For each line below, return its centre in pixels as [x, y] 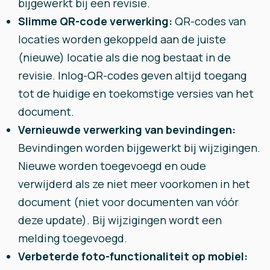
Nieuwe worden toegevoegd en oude [112, 166]
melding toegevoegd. [73, 238]
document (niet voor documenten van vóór [128, 202]
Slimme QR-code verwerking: [96, 21]
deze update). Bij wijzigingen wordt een [120, 220]
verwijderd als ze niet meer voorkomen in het [134, 184]
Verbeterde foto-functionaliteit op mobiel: [133, 256]
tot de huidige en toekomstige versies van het [136, 93]
